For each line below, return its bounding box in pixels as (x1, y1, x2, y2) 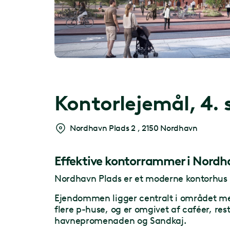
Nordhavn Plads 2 (70, 123, 138, 133)
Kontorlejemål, (54, 90, 200, 116)
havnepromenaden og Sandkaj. (54, 215, 186, 226)
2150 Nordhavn (141, 123, 198, 133)
